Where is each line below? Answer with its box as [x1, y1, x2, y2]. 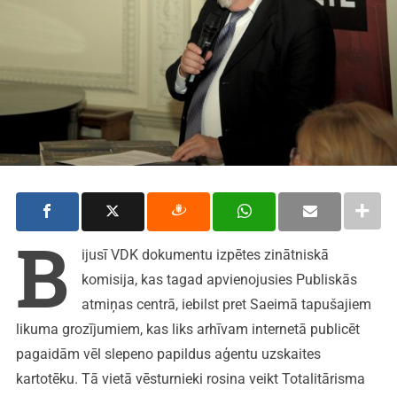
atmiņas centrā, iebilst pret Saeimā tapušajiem [81, 295, 371, 313]
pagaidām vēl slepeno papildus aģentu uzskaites [15, 345, 321, 362]
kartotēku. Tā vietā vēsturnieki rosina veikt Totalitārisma [15, 370, 365, 387]
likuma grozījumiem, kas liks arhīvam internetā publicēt [15, 320, 360, 338]
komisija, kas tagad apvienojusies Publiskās [81, 270, 357, 288]
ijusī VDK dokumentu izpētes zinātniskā [81, 245, 329, 263]
